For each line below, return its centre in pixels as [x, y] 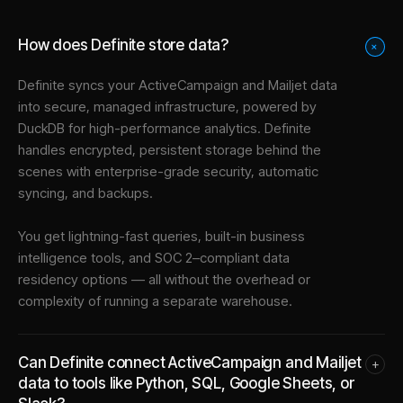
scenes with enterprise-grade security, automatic [168, 171]
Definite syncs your [78, 85]
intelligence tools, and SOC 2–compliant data [154, 257]
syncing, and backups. [85, 193]
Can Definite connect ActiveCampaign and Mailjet [190, 362]
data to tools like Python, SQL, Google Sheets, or [186, 383]
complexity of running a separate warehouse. [155, 300]
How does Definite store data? [124, 45]
